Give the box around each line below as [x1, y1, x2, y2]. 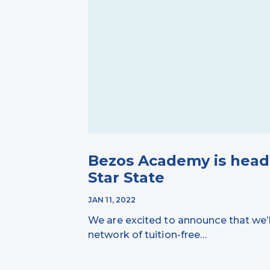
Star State [88, 168, 165, 186]
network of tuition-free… [88, 228, 207, 240]
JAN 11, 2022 [88, 195, 136, 204]
